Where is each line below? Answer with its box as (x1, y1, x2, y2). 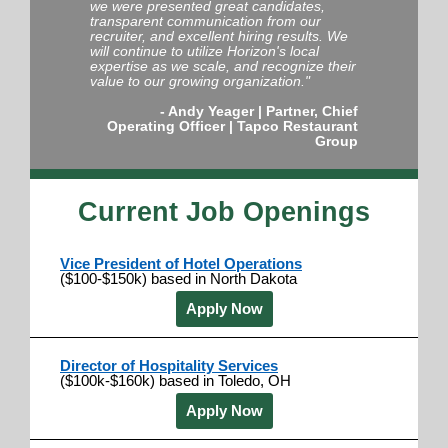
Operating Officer (107, 117, 225, 134)
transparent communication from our (90, 12, 321, 29)
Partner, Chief (266, 102, 358, 119)
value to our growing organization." (90, 72, 310, 89)
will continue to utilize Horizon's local (90, 42, 319, 59)
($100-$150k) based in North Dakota (60, 269, 297, 287)
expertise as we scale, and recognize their (90, 57, 356, 74)
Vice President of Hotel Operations (60, 254, 302, 272)
